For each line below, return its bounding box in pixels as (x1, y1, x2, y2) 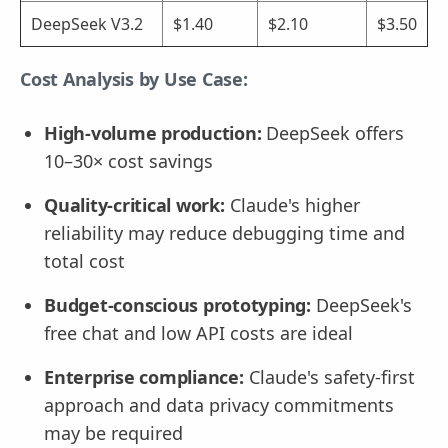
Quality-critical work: (44, 192, 225, 217)
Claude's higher (224, 192, 360, 217)
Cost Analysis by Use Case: (20, 66, 248, 91)
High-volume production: (44, 120, 262, 145)
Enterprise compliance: (44, 364, 244, 389)
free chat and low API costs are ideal (44, 320, 353, 345)
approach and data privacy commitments (44, 392, 394, 417)
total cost (44, 248, 125, 273)
